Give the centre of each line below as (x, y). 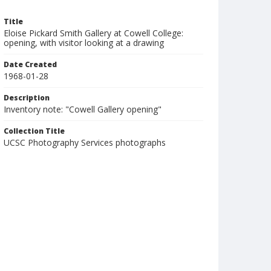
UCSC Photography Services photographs (85, 142)
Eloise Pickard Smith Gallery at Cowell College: (93, 33)
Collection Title (34, 131)
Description (27, 98)
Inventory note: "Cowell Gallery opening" (83, 109)
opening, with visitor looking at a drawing (84, 43)
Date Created (30, 64)
